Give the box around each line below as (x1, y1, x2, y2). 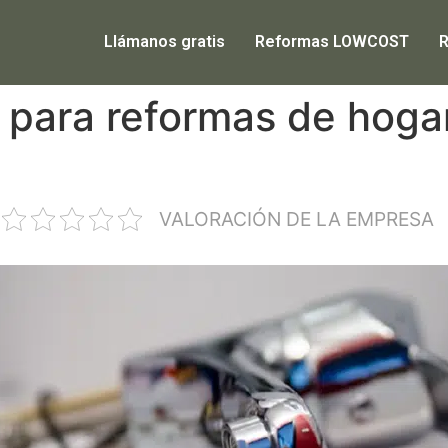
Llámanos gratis (104, 32, 225, 52)
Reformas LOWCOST (255, 32, 409, 52)
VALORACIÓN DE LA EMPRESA (159, 206, 434, 231)
